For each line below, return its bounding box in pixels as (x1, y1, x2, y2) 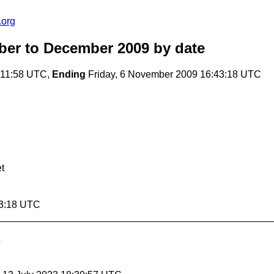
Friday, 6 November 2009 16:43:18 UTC (86, 69, 261, 80)
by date (149, 40, 205, 57)
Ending (52, 69, 86, 80)
